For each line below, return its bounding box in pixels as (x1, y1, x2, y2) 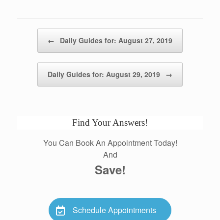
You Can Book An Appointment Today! (43, 137, 177, 148)
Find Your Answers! (72, 117, 148, 128)
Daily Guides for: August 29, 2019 (48, 69, 162, 79)
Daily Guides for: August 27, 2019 (58, 35, 172, 45)
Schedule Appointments (73, 204, 156, 216)
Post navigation (17, 28, 61, 38)
